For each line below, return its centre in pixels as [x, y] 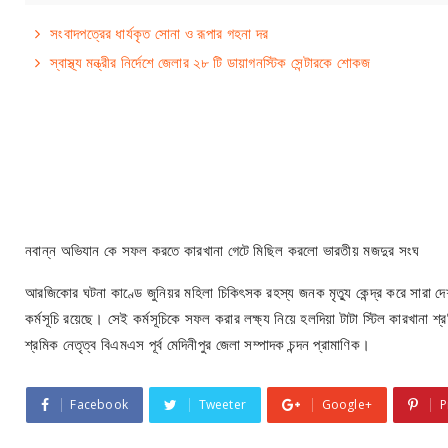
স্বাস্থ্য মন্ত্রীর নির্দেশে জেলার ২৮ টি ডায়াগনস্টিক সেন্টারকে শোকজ [210, 62]
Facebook [99, 404]
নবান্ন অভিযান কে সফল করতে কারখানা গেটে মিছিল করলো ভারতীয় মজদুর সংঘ [222, 250]
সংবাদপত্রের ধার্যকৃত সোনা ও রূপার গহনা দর [159, 33]
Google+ [347, 404]
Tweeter [222, 404]
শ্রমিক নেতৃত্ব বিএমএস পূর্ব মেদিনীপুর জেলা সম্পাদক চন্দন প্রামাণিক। [198, 344]
